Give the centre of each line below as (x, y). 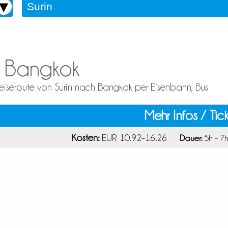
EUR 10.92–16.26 (134, 137)
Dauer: (191, 138)
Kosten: (85, 137)
